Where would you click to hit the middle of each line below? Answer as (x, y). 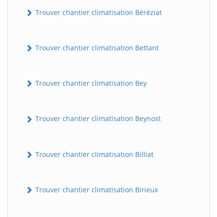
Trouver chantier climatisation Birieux (96, 189)
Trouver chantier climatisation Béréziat (98, 12)
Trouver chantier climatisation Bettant (96, 47)
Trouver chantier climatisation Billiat (93, 154)
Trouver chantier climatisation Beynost (97, 119)
